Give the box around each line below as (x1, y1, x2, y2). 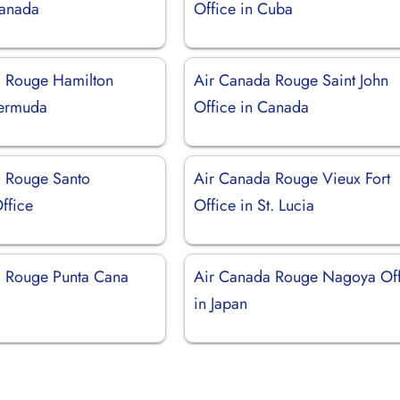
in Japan (194, 291, 248, 315)
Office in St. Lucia (194, 193, 315, 217)
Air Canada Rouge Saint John (194, 68, 389, 92)
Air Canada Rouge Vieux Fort (194, 166, 391, 190)
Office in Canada (194, 95, 310, 119)
